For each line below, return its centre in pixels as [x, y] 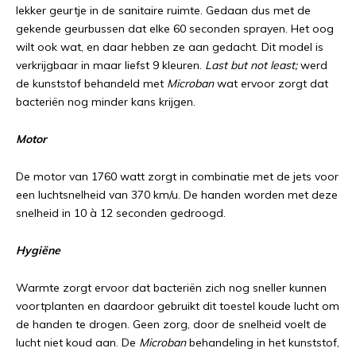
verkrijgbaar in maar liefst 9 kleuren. [110, 65]
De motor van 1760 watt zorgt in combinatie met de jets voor [177, 176]
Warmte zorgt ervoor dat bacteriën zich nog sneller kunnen [171, 288]
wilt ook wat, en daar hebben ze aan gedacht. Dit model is [170, 47]
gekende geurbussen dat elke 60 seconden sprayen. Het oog [175, 29]
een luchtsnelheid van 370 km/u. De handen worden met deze [177, 195]
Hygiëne [38, 250]
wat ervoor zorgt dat [273, 83]
